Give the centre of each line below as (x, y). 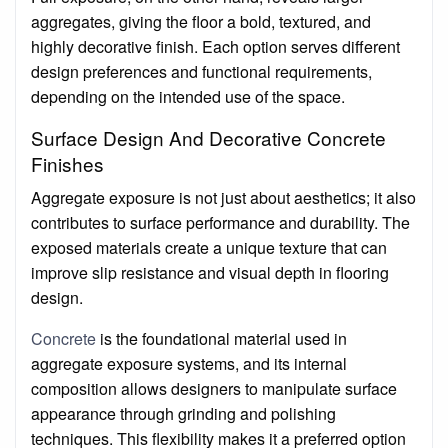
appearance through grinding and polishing (183, 413)
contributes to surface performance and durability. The (220, 222)
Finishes (67, 163)
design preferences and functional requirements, (201, 71)
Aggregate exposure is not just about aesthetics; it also (223, 197)
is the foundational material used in (221, 338)
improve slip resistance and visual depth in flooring (210, 272)
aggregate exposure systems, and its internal (189, 363)
